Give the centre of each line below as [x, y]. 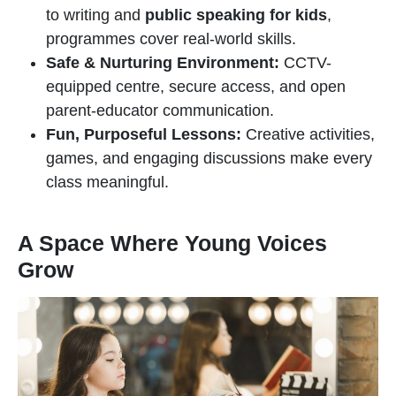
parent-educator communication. [160, 110]
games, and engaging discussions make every [209, 158]
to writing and [95, 15]
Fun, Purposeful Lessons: [144, 134]
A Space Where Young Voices [172, 243]
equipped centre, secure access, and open [196, 87]
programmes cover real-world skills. [171, 39]
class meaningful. [107, 182]
